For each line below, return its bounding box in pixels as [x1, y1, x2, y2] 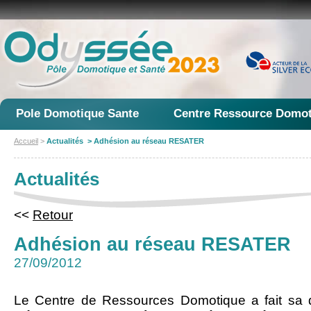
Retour [33, 208, 73, 222]
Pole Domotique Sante [16, 107, 139, 119]
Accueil [14, 137, 38, 145]
